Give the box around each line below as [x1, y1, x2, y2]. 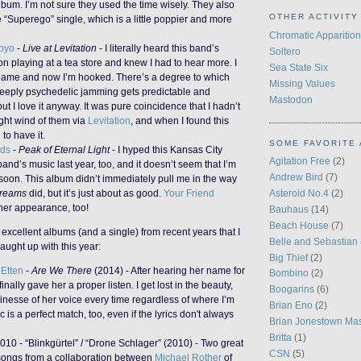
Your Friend [164, 188, 214, 199]
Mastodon [269, 93, 313, 105]
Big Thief [269, 251, 308, 263]
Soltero [269, 45, 301, 56]
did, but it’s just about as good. [27, 188, 164, 199]
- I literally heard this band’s [97, 43, 219, 54]
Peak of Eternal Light [19, 144, 110, 156]
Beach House [269, 219, 329, 230]
